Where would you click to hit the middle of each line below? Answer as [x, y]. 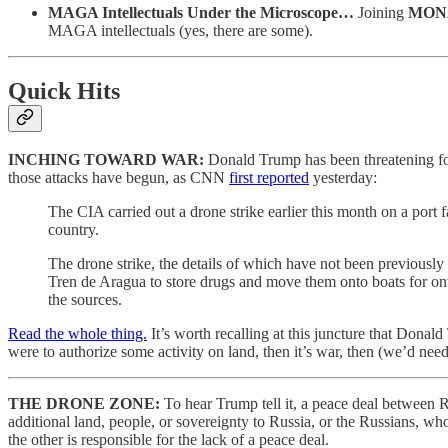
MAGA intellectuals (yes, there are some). [180, 30]
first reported [269, 178]
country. [73, 230]
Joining [383, 12]
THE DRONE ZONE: [86, 404]
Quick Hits [64, 90]
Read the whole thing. [77, 334]
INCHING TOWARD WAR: [108, 160]
